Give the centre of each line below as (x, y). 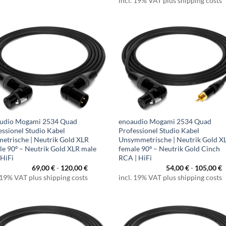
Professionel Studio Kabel (159, 131)
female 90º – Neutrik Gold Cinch (169, 149)
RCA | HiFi (135, 158)
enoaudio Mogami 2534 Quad (165, 122)
